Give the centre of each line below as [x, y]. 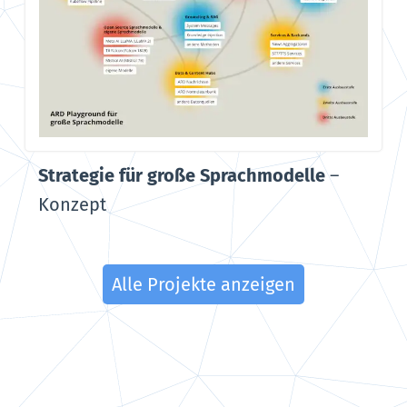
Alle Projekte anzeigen [203, 285]
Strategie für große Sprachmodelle [181, 176]
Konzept [72, 205]
